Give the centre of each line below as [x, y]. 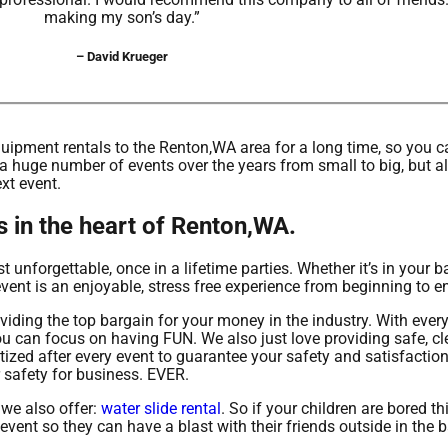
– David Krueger [122, 57]
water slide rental [160, 409]
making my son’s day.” [122, 18]
